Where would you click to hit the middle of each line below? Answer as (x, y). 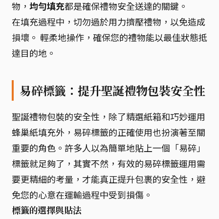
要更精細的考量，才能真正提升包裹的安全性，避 (109, 179)
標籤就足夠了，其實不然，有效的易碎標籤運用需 (109, 163)
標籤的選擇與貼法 (47, 210)
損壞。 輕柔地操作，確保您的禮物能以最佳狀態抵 (109, 37)
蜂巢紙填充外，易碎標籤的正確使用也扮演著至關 (109, 132)
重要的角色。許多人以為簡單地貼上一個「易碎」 (109, 148)
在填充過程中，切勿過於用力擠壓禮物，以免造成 (109, 22)
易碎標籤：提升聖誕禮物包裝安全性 (113, 90)
